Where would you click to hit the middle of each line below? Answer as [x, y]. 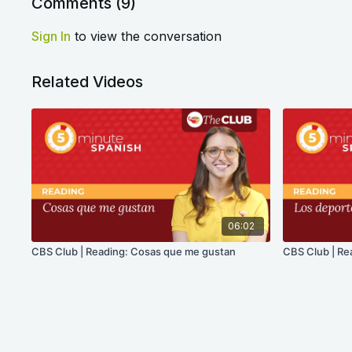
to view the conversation [147, 36]
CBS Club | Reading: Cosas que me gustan [134, 252]
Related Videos [88, 82]
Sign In [51, 36]
